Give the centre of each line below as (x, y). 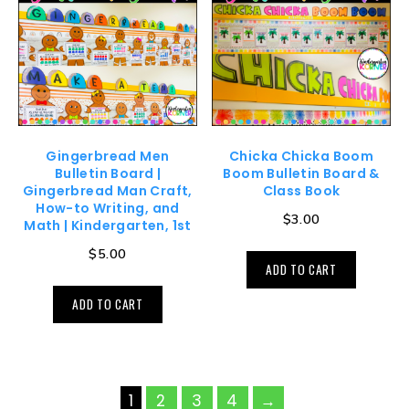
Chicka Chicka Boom (301, 156)
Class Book (301, 190)
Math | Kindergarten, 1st (108, 225)
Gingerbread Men (108, 156)
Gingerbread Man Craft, (108, 190)
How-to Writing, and (108, 208)
